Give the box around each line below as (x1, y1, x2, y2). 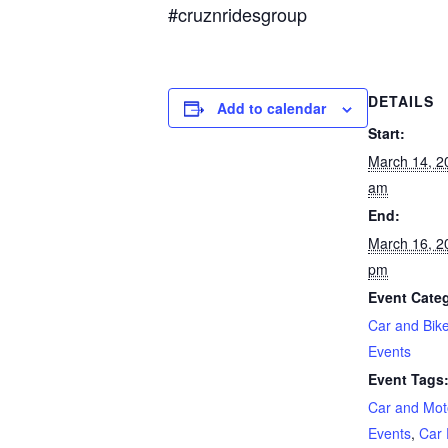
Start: (368, 122, 405, 143)
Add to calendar (217, 97, 326, 118)
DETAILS (368, 90, 434, 111)
